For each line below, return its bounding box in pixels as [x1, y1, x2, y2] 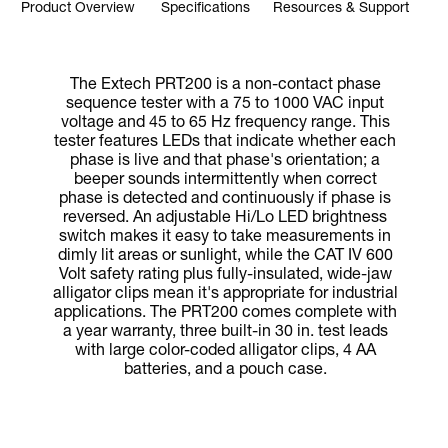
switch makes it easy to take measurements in [59, 229, 391, 246]
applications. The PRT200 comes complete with [53, 305, 397, 322]
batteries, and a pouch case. [123, 362, 327, 379]
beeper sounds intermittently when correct [73, 172, 377, 189]
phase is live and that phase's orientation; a [70, 153, 380, 170]
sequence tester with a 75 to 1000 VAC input [66, 96, 384, 113]
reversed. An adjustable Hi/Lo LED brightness [63, 210, 387, 227]
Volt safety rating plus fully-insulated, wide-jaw [58, 267, 392, 284]
